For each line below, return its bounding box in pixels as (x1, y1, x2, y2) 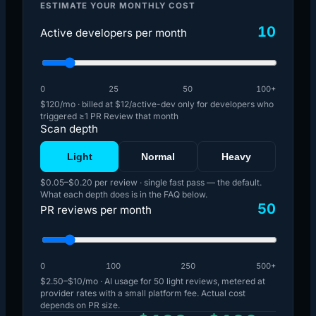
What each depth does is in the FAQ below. (40, 189, 207, 200)
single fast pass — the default (144, 177, 260, 188)
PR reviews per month (40, 203, 152, 217)
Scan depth (40, 122, 98, 135)
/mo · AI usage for (83, 276, 154, 286)
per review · (92, 177, 142, 188)
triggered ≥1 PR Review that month (40, 111, 178, 121)
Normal (140, 151, 175, 162)
